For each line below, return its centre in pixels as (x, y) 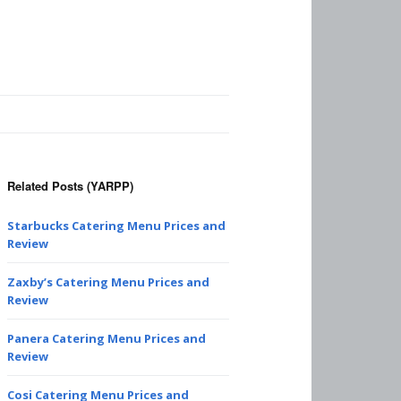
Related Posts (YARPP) (70, 186)
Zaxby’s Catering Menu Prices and (108, 282)
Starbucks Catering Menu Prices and (116, 226)
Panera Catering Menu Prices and (107, 338)
